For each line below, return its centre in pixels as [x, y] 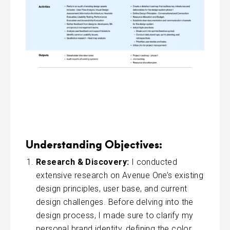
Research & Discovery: [83, 162]
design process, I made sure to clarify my [115, 215]
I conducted [153, 162]
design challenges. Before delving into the [115, 202]
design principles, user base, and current [112, 188]
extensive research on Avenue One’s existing [120, 175]
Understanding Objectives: [94, 144]
